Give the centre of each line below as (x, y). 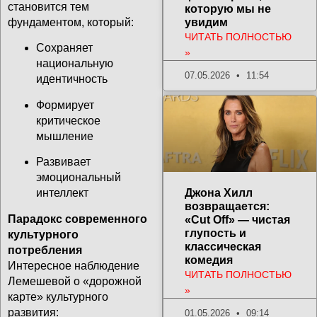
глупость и (215, 234)
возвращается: (227, 207)
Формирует (65, 105)
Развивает (63, 162)
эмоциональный (79, 178)
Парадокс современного (77, 219)
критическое (68, 120)
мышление (65, 136)
